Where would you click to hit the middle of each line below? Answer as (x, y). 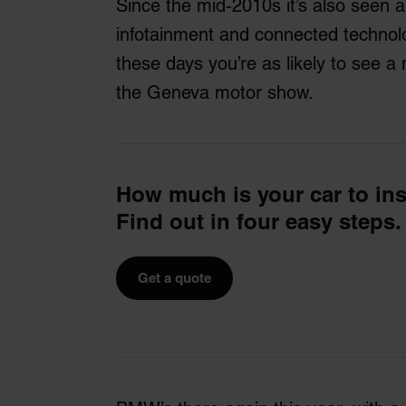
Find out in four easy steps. (259, 221)
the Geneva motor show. (215, 92)
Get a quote (174, 277)
